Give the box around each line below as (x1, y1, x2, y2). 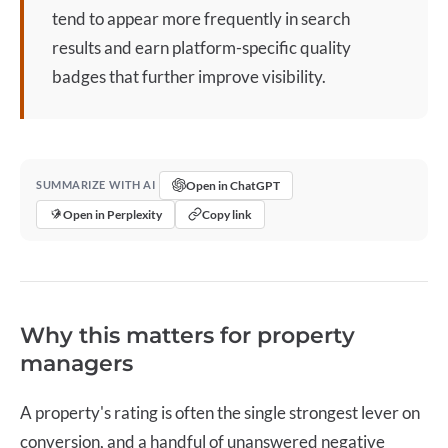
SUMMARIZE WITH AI (36, 178, 156, 192)
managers (20, 349, 133, 377)
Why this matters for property (20, 321, 355, 349)
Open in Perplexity (63, 206, 162, 222)
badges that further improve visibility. (52, 66, 326, 87)
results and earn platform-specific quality (52, 37, 351, 58)
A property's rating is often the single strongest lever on (20, 401, 420, 423)
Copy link (202, 206, 252, 222)
